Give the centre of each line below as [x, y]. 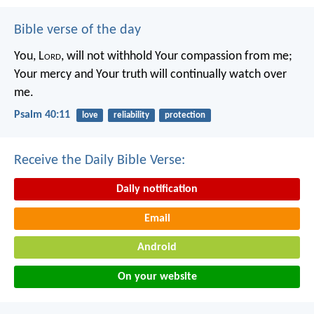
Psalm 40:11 [42, 115]
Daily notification [157, 190]
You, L [29, 56]
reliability [131, 115]
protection [185, 115]
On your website [157, 277]
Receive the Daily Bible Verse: [100, 161]
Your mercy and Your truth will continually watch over [150, 74]
